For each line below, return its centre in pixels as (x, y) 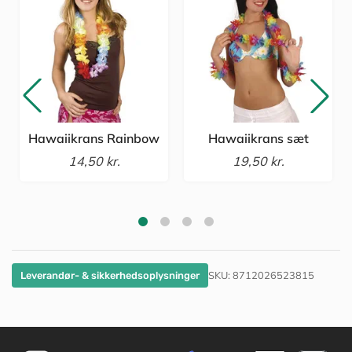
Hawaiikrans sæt (258, 138)
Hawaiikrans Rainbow (94, 138)
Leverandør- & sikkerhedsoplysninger (110, 275)
